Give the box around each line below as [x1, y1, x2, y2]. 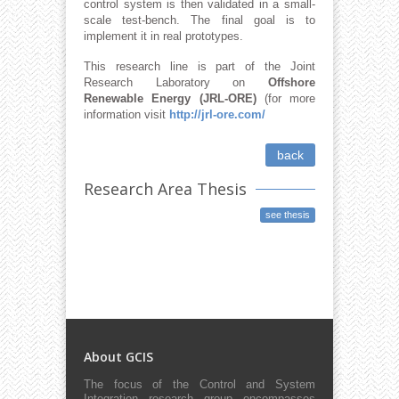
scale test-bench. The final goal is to [84, 13, 315, 28]
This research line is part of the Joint [84, 59, 315, 73]
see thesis [265, 209, 310, 221]
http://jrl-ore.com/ [169, 107, 265, 121]
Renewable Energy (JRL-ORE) [84, 91, 256, 105]
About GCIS [84, 348, 153, 366]
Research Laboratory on [84, 75, 268, 89]
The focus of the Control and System [84, 378, 315, 392]
